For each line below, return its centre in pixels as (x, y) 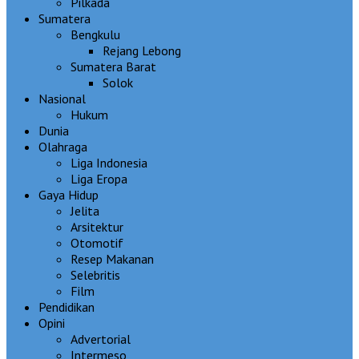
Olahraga (63, 146)
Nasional (62, 98)
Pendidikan (67, 307)
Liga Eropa (99, 178)
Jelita (85, 210)
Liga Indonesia (109, 162)
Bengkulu (95, 34)
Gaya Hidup (69, 194)
